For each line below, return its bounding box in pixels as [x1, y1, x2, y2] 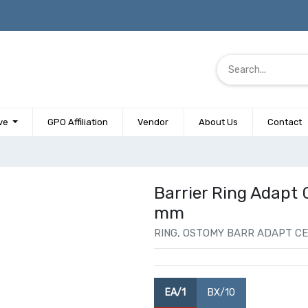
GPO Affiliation [47, 117, 109, 128]
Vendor [137, 117, 169, 128]
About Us [198, 117, 238, 128]
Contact [267, 117, 302, 128]
